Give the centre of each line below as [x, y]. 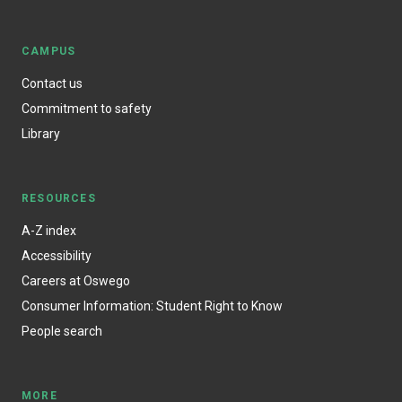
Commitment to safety [87, 108]
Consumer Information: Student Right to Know [152, 306]
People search [62, 331]
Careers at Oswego [76, 280]
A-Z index [49, 230]
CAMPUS [49, 51]
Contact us [52, 83]
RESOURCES [59, 198]
